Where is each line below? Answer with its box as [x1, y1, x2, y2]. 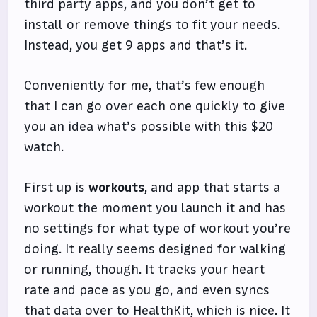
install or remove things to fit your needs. [24, 16, 281, 34]
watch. [24, 139, 64, 156]
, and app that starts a [144, 179, 281, 197]
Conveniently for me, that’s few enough [24, 77, 265, 95]
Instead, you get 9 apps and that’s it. [24, 37, 248, 54]
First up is [24, 179, 89, 197]
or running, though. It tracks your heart [24, 261, 265, 279]
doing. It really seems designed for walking [24, 241, 287, 258]
